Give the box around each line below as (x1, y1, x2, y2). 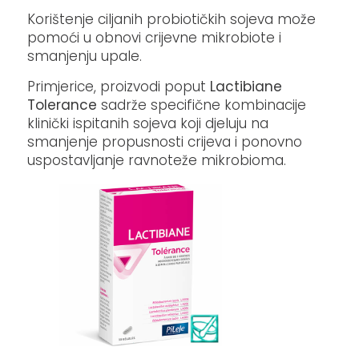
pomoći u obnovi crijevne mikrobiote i (27, 28, 282, 48)
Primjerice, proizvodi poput (27, 76, 211, 96)
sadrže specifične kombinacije (97, 95, 307, 115)
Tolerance (27, 95, 98, 115)
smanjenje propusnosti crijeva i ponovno (27, 131, 303, 151)
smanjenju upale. (27, 46, 147, 67)
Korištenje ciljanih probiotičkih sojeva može (27, 10, 317, 30)
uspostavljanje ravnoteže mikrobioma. (27, 150, 287, 170)
